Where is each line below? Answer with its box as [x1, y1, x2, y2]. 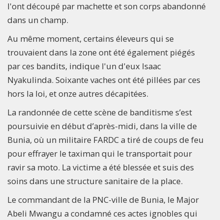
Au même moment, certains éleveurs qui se [7, 32, 174, 44]
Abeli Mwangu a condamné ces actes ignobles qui [7, 207, 197, 219]
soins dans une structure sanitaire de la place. [7, 175, 183, 187]
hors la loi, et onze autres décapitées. [7, 87, 148, 99]
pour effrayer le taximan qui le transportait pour [7, 147, 192, 159]
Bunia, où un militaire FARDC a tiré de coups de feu [7, 134, 204, 145]
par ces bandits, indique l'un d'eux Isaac [7, 60, 161, 72]
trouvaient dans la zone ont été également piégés [7, 46, 195, 58]
